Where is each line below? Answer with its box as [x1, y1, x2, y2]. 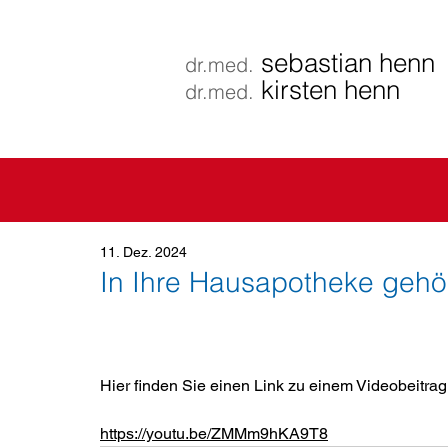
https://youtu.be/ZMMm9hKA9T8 [100, 424, 328, 443]
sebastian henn [254, 47, 435, 79]
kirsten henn [254, 74, 400, 106]
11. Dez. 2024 [100, 244, 187, 260]
